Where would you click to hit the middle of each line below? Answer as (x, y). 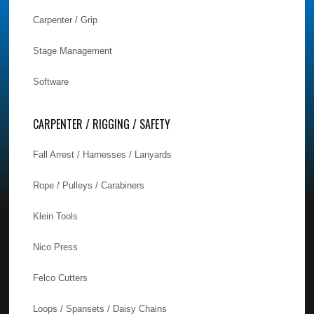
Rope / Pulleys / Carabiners (89, 185)
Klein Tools (56, 216)
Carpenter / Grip (66, 20)
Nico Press (56, 247)
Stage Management (73, 50)
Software (51, 81)
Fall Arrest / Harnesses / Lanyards (103, 154)
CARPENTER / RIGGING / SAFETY (102, 124)
